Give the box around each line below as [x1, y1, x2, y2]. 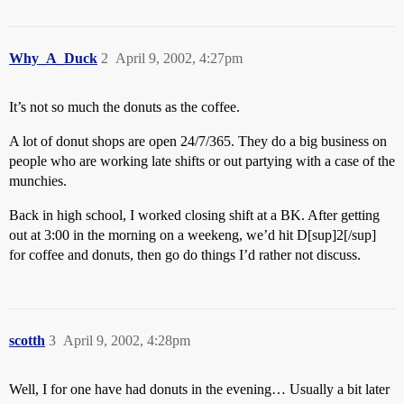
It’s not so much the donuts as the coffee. [9, 99, 240, 115]
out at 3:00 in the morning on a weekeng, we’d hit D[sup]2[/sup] [9, 227, 376, 243]
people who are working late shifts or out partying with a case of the [9, 153, 395, 169]
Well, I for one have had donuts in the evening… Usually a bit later [9, 381, 390, 397]
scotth [9, 333, 45, 348]
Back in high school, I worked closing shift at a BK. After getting [9, 207, 380, 223]
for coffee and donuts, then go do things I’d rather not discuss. [9, 247, 361, 262]
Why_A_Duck [9, 50, 97, 66]
